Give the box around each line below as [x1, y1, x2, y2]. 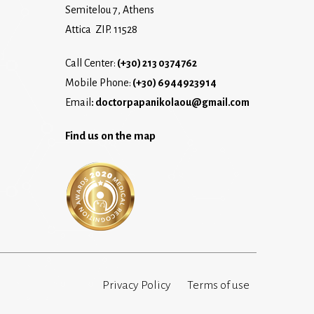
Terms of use [186, 278, 250, 292]
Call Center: [65, 57, 116, 69]
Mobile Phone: [65, 76, 132, 88]
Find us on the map [65, 129, 156, 142]
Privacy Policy [102, 278, 171, 292]
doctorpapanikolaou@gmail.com [95, 96, 250, 108]
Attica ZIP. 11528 [65, 23, 138, 35]
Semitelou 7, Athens [65, 4, 155, 15]
